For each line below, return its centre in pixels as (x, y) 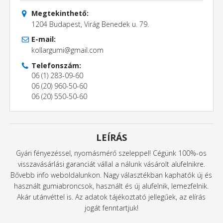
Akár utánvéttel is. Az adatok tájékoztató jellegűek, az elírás (111, 197)
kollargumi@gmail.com (67, 50)
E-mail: (43, 39)
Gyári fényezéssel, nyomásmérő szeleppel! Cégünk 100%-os (111, 153)
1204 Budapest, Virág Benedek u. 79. (90, 24)
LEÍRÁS (111, 138)
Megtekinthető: (60, 13)
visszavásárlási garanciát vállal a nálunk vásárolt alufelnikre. (111, 164)
